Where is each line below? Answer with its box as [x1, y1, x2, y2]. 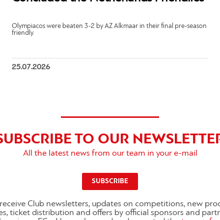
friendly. [12, 29, 35, 37]
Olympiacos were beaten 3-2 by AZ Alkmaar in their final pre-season [12, 23, 207, 30]
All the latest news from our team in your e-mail [23, 149, 197, 159]
